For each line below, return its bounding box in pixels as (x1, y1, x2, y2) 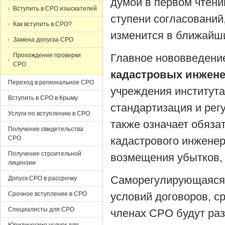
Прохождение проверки (13, 52, 81, 59)
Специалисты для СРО (8, 206, 74, 213)
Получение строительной (8, 150, 81, 157)
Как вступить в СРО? (13, 21, 72, 28)
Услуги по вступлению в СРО (8, 110, 90, 117)
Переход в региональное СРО (8, 79, 94, 86)
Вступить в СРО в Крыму (8, 94, 78, 101)
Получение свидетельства (8, 126, 83, 133)
